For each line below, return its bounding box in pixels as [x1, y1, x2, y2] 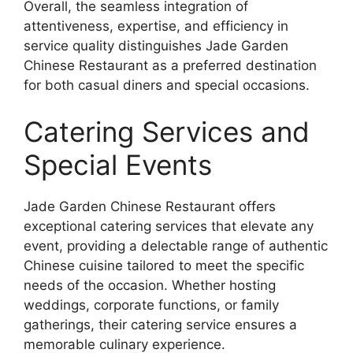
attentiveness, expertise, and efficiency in [24, 17, 288, 34]
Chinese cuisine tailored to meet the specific [24, 258, 304, 273]
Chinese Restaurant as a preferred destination [24, 57, 317, 73]
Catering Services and [24, 115, 310, 148]
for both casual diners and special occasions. [24, 76, 310, 93]
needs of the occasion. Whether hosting [24, 277, 276, 293]
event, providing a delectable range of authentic [24, 238, 328, 254]
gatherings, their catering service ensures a [24, 317, 297, 333]
